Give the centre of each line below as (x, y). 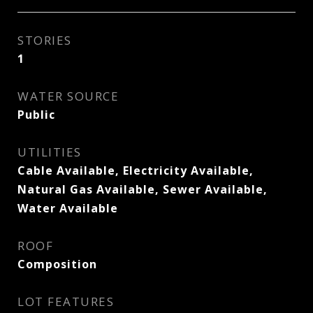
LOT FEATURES (66, 301)
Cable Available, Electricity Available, (136, 170)
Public (36, 115)
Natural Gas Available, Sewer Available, (143, 189)
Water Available (68, 208)
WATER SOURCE (68, 96)
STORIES (45, 40)
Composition (57, 264)
